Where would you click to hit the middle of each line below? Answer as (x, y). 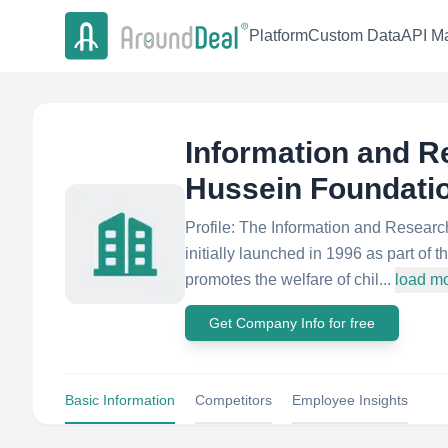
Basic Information (120, 400)
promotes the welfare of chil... (288, 279)
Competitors (233, 400)
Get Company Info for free (292, 323)
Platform (278, 36)
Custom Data (354, 36)
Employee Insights (350, 400)
